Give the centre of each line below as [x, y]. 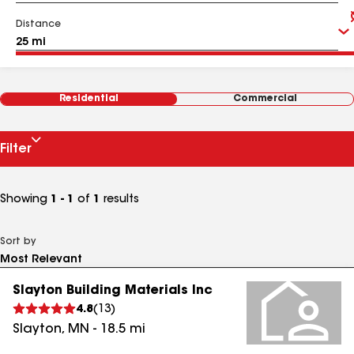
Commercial [265, 99]
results [120, 200]
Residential [89, 99]
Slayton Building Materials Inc [113, 291]
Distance [38, 24]
